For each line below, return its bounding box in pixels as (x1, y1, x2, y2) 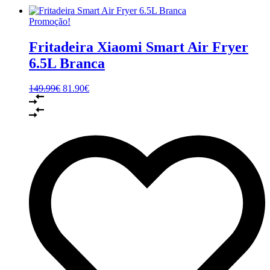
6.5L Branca (29, 55, 105, 71)
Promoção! (29, 16, 71, 27)
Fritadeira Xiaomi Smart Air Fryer (29, 39, 248, 55)
